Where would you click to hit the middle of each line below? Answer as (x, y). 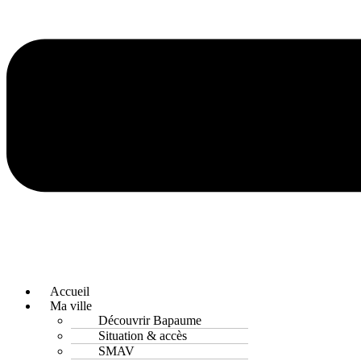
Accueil (70, 291)
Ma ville (71, 305)
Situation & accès (143, 335)
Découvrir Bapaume (150, 320)
